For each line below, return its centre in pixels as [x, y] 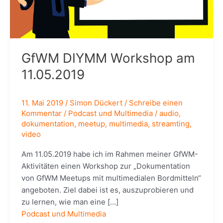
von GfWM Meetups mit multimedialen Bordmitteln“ [111, 178]
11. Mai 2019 [43, 103]
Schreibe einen [156, 103]
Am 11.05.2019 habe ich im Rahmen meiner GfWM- [110, 154]
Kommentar [41, 113]
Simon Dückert [97, 103]
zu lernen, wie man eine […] [70, 202]
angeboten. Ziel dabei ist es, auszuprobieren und [107, 190]
